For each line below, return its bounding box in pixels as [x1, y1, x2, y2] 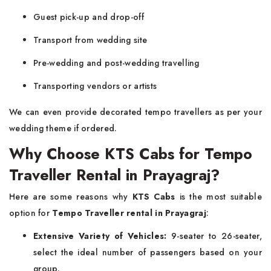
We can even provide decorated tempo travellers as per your [9, 106, 262, 118]
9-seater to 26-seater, [166, 230, 262, 242]
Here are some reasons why [9, 191, 132, 203]
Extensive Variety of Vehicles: [33, 230, 167, 242]
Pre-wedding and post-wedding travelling [33, 57, 200, 69]
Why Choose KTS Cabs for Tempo [9, 143, 252, 165]
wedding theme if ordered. [9, 122, 117, 134]
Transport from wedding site [33, 34, 148, 46]
